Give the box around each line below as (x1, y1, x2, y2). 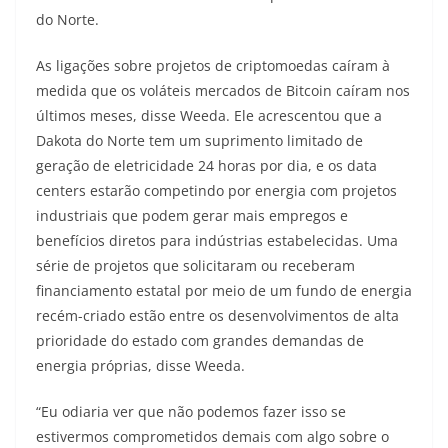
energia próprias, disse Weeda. (36, 356, 245, 376)
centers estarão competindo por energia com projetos (36, 181, 397, 201)
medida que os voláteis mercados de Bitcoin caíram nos (36, 81, 410, 101)
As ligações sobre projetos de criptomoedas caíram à (36, 56, 390, 76)
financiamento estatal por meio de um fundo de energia (36, 281, 412, 301)
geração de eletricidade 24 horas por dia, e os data (36, 156, 377, 176)
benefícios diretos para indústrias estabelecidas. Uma (36, 231, 398, 251)
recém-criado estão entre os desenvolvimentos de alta (36, 306, 399, 326)
